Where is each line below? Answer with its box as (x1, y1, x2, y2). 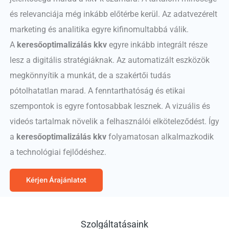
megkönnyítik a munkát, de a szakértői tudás (9, 71, 171, 81)
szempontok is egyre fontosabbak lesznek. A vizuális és (9, 101, 210, 111)
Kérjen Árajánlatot (26, 175, 86, 184)
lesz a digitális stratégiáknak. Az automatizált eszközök (9, 55, 210, 65)
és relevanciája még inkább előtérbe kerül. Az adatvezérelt (9, 9, 217, 19)
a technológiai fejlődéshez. (9, 147, 106, 157)
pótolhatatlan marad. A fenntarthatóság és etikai (9, 86, 185, 96)
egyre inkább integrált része (106, 40, 208, 50)
